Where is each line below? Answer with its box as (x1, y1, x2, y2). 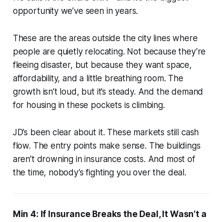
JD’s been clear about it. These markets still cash (12, 127, 199, 137)
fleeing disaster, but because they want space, (12, 59, 192, 70)
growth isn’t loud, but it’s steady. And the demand (12, 86, 204, 97)
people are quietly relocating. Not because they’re (12, 46, 206, 56)
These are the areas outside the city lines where (12, 33, 198, 43)
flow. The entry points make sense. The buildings (12, 140, 201, 151)
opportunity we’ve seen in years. (12, 5, 138, 16)
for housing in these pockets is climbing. (12, 100, 165, 110)
